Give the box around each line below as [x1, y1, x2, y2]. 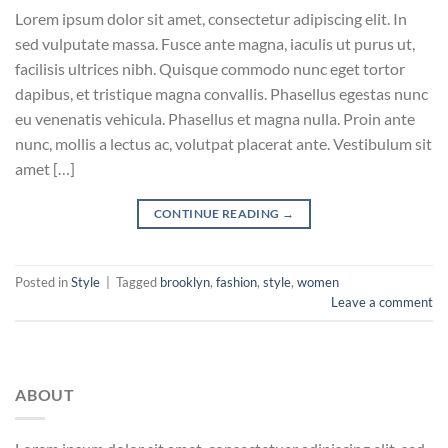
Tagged [116, 274, 160, 291]
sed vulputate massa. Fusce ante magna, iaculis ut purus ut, [15, 33, 415, 53]
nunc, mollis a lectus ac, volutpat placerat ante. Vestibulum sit [15, 133, 432, 153]
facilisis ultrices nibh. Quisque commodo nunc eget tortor [15, 58, 405, 78]
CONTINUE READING [153, 205, 282, 221]
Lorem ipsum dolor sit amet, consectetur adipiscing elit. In [15, 8, 407, 28]
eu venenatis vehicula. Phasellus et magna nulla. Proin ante [15, 108, 415, 128]
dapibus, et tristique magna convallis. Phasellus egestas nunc [15, 83, 428, 103]
